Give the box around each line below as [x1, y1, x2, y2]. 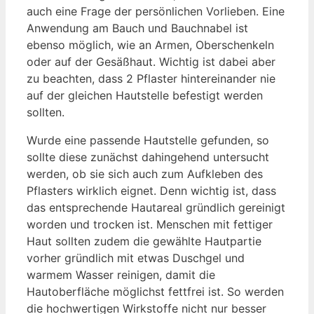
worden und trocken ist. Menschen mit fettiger [27, 217, 273, 232]
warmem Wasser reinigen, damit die [27, 268, 215, 282]
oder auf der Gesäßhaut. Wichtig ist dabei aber [27, 55, 275, 69]
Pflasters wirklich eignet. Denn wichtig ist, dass [27, 184, 276, 198]
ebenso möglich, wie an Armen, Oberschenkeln [27, 38, 274, 53]
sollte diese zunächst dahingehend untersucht [27, 150, 269, 165]
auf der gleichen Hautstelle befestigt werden [27, 88, 263, 103]
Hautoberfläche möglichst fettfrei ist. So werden [27, 285, 284, 299]
